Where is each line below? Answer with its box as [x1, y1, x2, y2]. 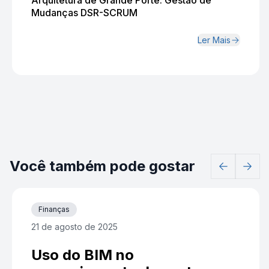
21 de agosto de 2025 [31, 222, 118, 232]
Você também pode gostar [10, 157, 195, 175]
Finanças [38, 205, 70, 214]
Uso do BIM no [31, 246, 134, 264]
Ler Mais [198, 35, 231, 45]
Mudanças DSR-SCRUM [31, 7, 138, 19]
